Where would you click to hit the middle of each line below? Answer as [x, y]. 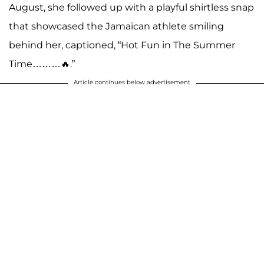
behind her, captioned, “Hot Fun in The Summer [122, 45]
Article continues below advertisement [132, 82]
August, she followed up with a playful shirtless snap [131, 7]
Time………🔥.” [42, 64]
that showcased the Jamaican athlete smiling [116, 26]
